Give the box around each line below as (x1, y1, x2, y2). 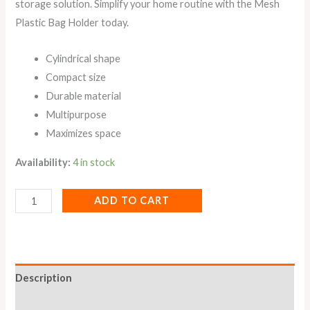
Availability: (15, 156, 71, 168)
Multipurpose (46, 109, 107, 121)
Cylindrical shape (46, 53, 121, 65)
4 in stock (73, 156, 116, 168)
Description (15, 272, 73, 284)
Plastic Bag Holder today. (15, 16, 129, 28)
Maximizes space (46, 127, 122, 140)
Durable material (46, 90, 122, 102)
